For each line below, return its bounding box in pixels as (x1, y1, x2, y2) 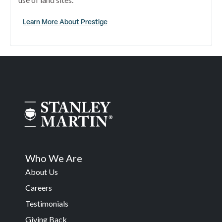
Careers (25, 182, 52, 192)
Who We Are (25, 152, 82, 164)
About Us (25, 166, 58, 176)
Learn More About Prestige (23, 16, 108, 26)
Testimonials (25, 198, 68, 208)
